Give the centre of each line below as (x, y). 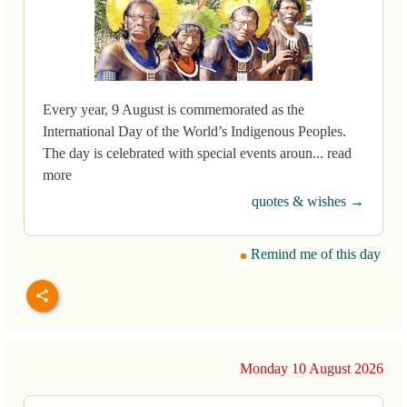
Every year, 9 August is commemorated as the (174, 110)
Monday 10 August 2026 (312, 369)
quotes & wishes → (308, 202)
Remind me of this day (314, 254)
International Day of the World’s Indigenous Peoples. (194, 132)
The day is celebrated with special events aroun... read (197, 154)
